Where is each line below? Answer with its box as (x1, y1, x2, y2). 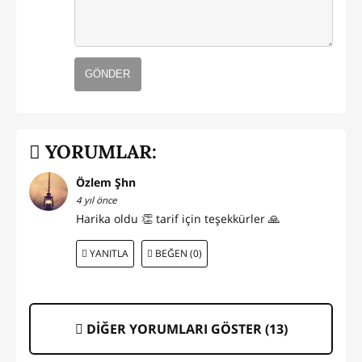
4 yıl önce (76, 194, 116, 207)
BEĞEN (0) (153, 247, 202, 260)
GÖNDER (85, 68, 131, 81)
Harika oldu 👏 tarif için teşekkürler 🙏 (76, 211, 280, 227)
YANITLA (86, 247, 128, 260)
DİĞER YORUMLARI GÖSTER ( (82, 319, 269, 338)
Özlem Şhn (76, 175, 136, 191)
